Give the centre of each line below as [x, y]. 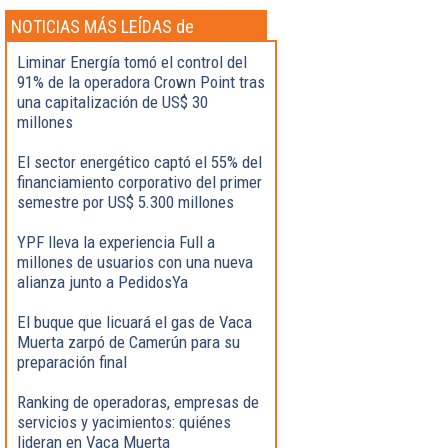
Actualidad [49, 47]
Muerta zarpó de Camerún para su [128, 341]
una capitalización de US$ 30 [112, 101]
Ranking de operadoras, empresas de [138, 401]
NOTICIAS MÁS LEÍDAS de [102, 26]
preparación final [72, 361]
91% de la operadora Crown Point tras [141, 81]
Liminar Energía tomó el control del [132, 61]
